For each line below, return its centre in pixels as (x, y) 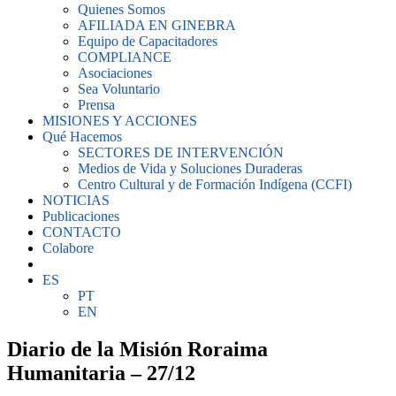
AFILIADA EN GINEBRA (157, 25)
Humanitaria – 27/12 (101, 373)
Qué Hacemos (82, 137)
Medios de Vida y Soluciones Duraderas (190, 168)
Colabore (68, 248)
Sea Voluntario (119, 89)
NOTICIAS (76, 200)
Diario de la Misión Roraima (137, 349)
